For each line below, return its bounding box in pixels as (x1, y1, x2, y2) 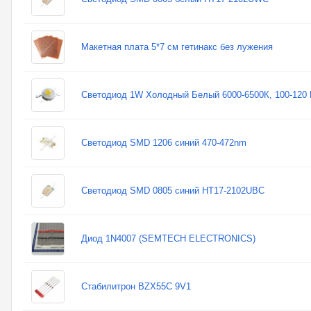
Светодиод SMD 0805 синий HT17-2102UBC (81, 185, 264, 196)
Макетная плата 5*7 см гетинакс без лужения (81, 42, 273, 52)
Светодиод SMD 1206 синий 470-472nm (81, 137, 246, 148)
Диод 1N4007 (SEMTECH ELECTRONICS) (81, 233, 255, 244)
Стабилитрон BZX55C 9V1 (81, 281, 191, 292)
